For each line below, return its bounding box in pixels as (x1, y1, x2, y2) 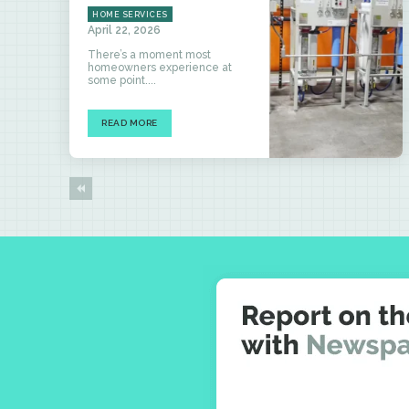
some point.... (88, 74, 156, 88)
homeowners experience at (88, 61, 232, 75)
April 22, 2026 (88, 24, 161, 37)
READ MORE (101, 118, 158, 129)
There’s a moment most (88, 48, 211, 62)
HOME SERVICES (92, 10, 168, 20)
